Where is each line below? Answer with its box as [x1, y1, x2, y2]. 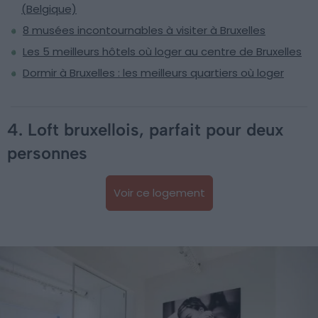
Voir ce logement [113, 185, 205, 201]
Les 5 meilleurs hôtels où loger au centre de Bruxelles [23, 44, 302, 60]
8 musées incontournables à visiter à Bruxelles [23, 23, 265, 38]
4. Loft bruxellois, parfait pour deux [7, 119, 284, 141]
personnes [7, 143, 87, 164]
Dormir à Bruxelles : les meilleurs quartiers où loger [23, 65, 284, 81]
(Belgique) [21, 1, 77, 17]
